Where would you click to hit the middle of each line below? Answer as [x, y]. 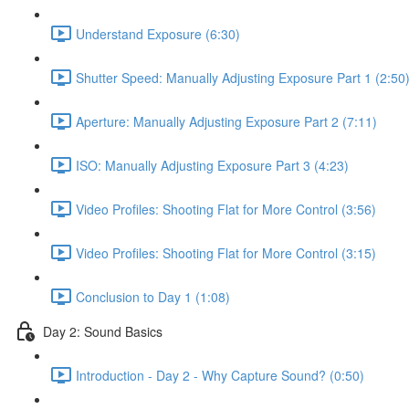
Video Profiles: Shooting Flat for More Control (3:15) [226, 252]
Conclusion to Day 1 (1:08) [153, 296]
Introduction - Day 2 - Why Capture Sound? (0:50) [220, 375]
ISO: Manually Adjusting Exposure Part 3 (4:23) [212, 165]
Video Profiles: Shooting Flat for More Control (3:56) [226, 209]
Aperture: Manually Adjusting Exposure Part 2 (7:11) [226, 121]
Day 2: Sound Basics [103, 331]
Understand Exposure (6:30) [158, 33]
